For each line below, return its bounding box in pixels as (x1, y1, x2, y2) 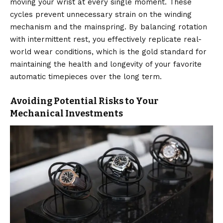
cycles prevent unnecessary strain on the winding (10, 10, 192, 19)
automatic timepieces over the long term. (10, 72, 162, 82)
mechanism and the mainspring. (10, 22, 126, 32)
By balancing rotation (126, 22, 207, 32)
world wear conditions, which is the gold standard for (10, 47, 207, 57)
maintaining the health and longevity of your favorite (10, 60, 202, 69)
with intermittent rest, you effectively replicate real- (10, 35, 202, 44)
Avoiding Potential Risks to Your (10, 96, 158, 107)
